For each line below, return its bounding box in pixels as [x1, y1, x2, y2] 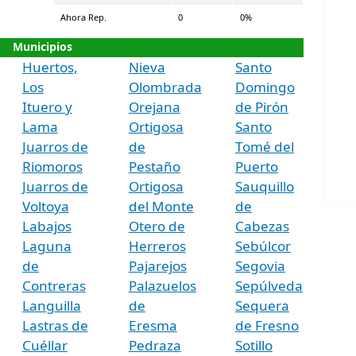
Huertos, [21, 57, 78, 76]
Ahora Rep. [60, 10, 106, 23]
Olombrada [128, 77, 202, 96]
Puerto [234, 157, 278, 176]
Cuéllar [21, 335, 68, 354]
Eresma [128, 315, 177, 335]
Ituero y [21, 97, 72, 116]
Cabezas [234, 216, 289, 235]
